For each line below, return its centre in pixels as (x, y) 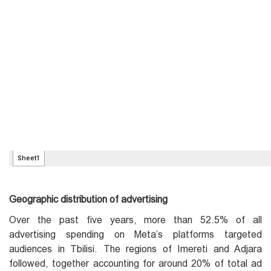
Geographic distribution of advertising (88, 199)
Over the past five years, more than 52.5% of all (135, 220)
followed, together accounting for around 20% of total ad (135, 263)
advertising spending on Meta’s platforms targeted (135, 234)
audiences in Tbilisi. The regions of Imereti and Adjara (135, 249)
